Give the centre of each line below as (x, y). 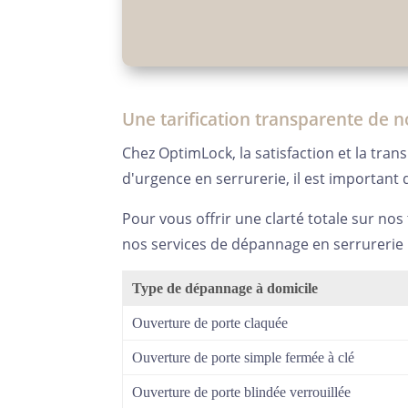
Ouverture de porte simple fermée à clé (244, 358)
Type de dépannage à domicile (225, 289)
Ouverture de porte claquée (210, 323)
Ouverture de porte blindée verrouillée (242, 393)
